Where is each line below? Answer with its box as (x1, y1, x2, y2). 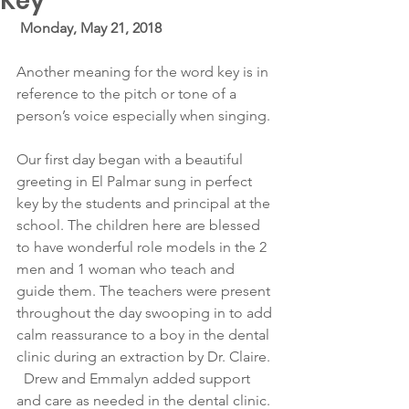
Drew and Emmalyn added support (16, 370, 254, 387)
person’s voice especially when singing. (16, 107, 270, 124)
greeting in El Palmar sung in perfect (16, 173, 256, 190)
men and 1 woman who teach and (16, 260, 238, 278)
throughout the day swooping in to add (16, 304, 276, 321)
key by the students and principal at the (16, 194, 274, 212)
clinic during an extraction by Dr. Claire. (16, 348, 274, 365)
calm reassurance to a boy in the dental (16, 326, 273, 343)
